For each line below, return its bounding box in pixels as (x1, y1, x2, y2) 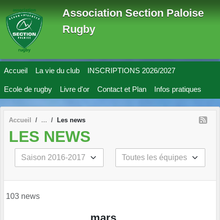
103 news (6, 192, 40, 200)
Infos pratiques (154, 85, 201, 93)
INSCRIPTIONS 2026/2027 (87, 66, 175, 75)
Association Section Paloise (62, 7, 204, 19)
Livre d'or (60, 85, 89, 93)
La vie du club (35, 66, 80, 75)
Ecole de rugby (4, 85, 52, 93)
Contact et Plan (97, 85, 146, 93)
